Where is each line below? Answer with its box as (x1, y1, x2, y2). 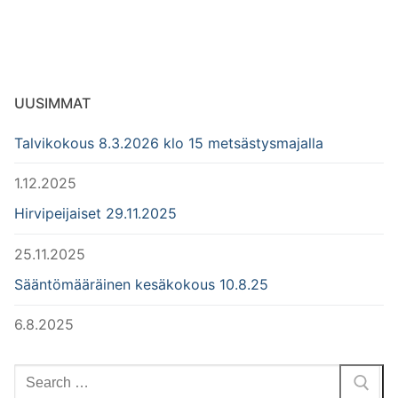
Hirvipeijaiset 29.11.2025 (14, 204, 177, 223)
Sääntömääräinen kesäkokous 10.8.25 (14, 275, 268, 294)
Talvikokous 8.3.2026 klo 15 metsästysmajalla (14, 133, 323, 152)
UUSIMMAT (14, 93, 91, 112)
